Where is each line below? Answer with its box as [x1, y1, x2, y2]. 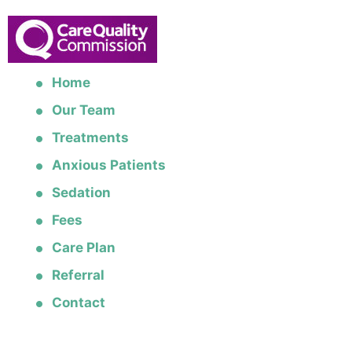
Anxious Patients [52, 157, 166, 173]
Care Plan [52, 240, 115, 255]
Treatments [52, 130, 129, 145]
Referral [52, 267, 104, 283]
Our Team [52, 102, 115, 118]
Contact [52, 295, 105, 310]
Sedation [52, 185, 111, 200]
